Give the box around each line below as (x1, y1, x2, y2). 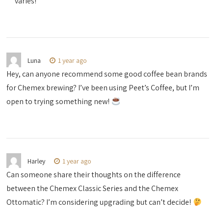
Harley (27, 157, 46, 166)
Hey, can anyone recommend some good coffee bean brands (6, 69, 208, 80)
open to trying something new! (6, 96, 111, 107)
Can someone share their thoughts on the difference (6, 169, 181, 180)
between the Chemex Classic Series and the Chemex (6, 183, 179, 194)
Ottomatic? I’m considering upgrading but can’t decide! (6, 197, 193, 208)
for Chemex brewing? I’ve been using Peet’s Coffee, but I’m (6, 82, 200, 93)
